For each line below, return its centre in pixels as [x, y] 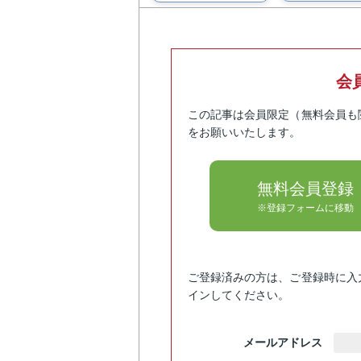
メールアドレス [283, 342]
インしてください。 [239, 295]
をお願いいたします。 [244, 132]
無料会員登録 [305, 189]
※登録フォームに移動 [305, 208]
